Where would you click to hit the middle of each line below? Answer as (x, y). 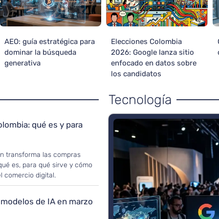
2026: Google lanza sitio (152, 53)
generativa (22, 63)
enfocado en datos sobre (153, 63)
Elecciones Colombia (146, 42)
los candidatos (136, 74)
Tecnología (140, 100)
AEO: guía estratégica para (49, 42)
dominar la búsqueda (40, 53)
